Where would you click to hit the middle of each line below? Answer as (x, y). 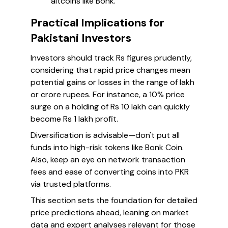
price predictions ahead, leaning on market (110, 212)
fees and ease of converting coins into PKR (110, 172)
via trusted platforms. (71, 184)
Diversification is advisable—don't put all (105, 135)
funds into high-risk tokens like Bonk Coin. (107, 147)
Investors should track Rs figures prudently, (111, 58)
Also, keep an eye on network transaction (108, 160)
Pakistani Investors (81, 38)
